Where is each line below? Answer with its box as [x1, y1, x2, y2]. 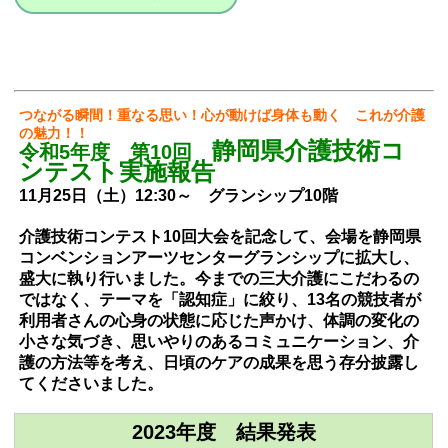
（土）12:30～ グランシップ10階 [87, 187, 339, 204]
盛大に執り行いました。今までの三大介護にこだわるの [19, 270, 420, 287]
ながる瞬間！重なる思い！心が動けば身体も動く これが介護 [33, 107, 426, 123]
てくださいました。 [19, 375, 164, 392]
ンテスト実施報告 [19, 158, 216, 185]
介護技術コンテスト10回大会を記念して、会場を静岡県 [19, 228, 422, 245]
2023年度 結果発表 [131, 421, 316, 443]
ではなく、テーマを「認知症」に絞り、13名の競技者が [19, 291, 422, 308]
